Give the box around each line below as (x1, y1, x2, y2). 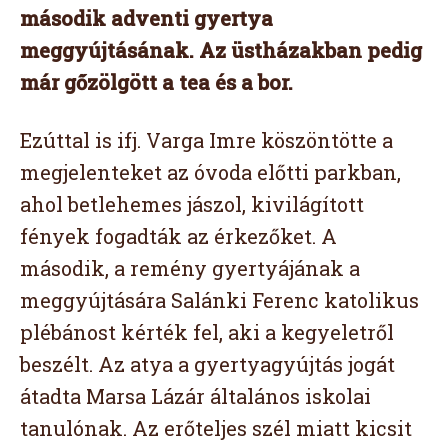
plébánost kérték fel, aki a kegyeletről (20, 318, 394, 345)
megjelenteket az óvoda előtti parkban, (20, 158, 401, 185)
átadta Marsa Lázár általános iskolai (20, 382, 371, 409)
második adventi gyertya (20, 4, 273, 31)
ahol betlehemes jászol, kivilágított (20, 190, 364, 217)
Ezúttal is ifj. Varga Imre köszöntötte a (20, 126, 393, 153)
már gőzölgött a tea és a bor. (20, 68, 293, 95)
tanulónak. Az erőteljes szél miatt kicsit (20, 414, 412, 441)
